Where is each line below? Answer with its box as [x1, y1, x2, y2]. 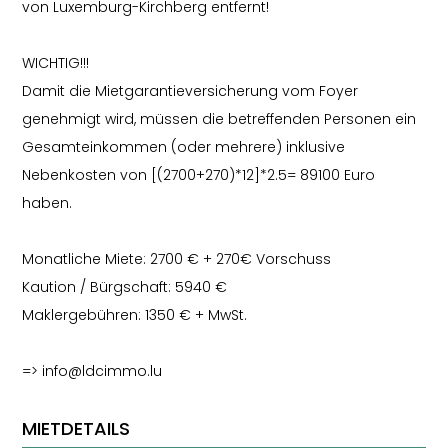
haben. [22, 193, 73, 213]
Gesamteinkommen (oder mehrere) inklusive [22, 137, 346, 157]
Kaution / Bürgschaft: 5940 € [22, 277, 228, 297]
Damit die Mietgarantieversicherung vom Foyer [22, 81, 359, 101]
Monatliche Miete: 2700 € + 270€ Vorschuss [22, 249, 332, 269]
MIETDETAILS [22, 416, 131, 441]
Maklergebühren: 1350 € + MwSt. [22, 305, 248, 325]
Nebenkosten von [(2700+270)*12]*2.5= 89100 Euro [22, 165, 376, 185]
